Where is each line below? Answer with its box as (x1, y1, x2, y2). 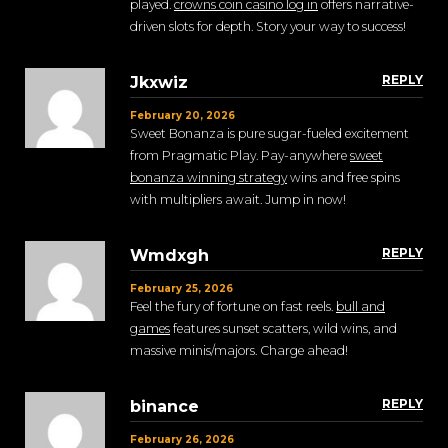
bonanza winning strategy (130, 170, 287, 186)
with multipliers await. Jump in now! (130, 192, 346, 208)
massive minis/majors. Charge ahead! (130, 343, 348, 359)
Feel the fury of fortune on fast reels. (130, 299, 336, 315)
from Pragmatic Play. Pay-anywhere (130, 148, 350, 164)
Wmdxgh (130, 246, 209, 266)
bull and (336, 299, 385, 315)
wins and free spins (287, 170, 400, 186)
